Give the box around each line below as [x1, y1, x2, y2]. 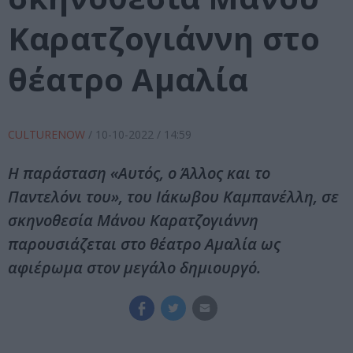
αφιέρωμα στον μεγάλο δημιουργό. [8, 257, 261, 279]
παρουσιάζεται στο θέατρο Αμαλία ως [8, 233, 281, 255]
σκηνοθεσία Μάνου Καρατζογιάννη [8, 210, 258, 232]
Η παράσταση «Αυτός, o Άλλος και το [8, 162, 270, 184]
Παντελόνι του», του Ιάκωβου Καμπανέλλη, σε [8, 186, 339, 208]
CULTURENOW [8, 127, 88, 143]
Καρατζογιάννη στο [8, 17, 321, 61]
